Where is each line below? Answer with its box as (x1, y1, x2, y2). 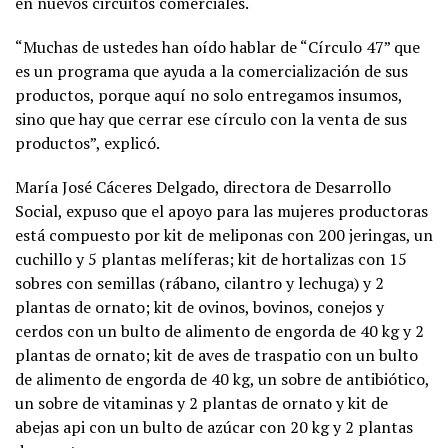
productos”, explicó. (15, 131, 160, 154)
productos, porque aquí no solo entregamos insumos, (15, 83, 402, 106)
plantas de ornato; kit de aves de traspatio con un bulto (15, 343, 418, 366)
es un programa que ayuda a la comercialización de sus (15, 59, 408, 82)
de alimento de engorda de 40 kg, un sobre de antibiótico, (15, 367, 429, 390)
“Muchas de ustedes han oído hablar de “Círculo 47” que (15, 35, 420, 58)
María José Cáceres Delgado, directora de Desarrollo (15, 175, 391, 198)
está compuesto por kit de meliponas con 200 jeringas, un (15, 223, 433, 246)
